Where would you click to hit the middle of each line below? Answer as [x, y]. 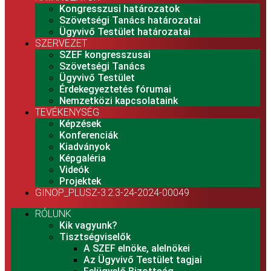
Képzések [80, 124]
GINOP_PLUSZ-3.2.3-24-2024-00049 [112, 193]
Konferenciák [89, 135]
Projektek [80, 181]
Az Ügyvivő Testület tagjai [143, 260]
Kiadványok [85, 147]
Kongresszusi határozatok [119, 9]
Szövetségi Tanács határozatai [130, 21]
